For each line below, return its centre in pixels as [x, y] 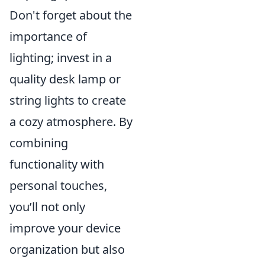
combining [39, 143]
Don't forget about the [71, 15]
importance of [48, 37]
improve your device [65, 228]
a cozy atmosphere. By [71, 122]
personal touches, [58, 186]
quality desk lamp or [65, 79]
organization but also [67, 250]
